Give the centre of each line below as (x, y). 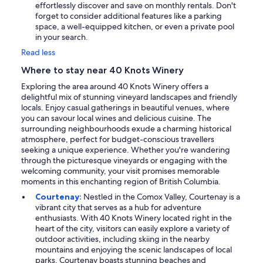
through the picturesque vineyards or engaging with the (124, 161)
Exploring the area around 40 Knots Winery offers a (115, 87)
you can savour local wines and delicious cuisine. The (116, 118)
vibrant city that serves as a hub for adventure (118, 208)
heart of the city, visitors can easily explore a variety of (132, 229)
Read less (38, 53)
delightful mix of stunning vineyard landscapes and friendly (129, 97)
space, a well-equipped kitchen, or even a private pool (135, 27)
